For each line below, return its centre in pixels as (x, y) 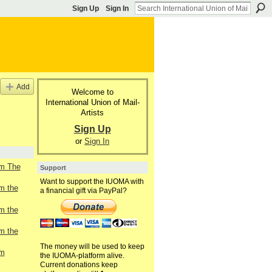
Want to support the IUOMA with (92, 182)
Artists (92, 112)
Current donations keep (79, 265)
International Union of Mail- (92, 102)
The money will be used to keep (92, 247)
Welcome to (92, 92)
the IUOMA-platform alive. (82, 256)
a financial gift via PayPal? (83, 191)
